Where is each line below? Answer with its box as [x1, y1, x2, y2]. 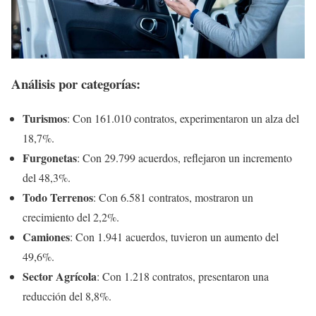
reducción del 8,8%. [23, 288, 111, 304]
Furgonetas [23, 150, 77, 166]
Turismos [23, 110, 67, 127]
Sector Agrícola [23, 268, 97, 285]
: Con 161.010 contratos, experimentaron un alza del [67, 111, 299, 126]
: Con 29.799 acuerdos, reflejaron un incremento [77, 150, 292, 166]
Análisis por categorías [11, 74, 136, 94]
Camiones [23, 229, 70, 245]
